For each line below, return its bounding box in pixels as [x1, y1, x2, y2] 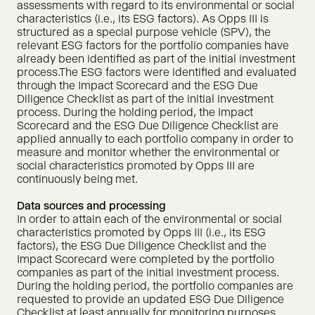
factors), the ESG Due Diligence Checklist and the [17, 239, 266, 252]
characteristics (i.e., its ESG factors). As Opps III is [17, 12, 269, 25]
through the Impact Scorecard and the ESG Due [17, 79, 258, 92]
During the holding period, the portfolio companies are [17, 279, 293, 292]
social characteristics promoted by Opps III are [17, 159, 255, 172]
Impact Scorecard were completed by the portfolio [17, 252, 274, 266]
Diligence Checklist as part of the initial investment [17, 92, 274, 105]
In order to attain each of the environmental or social [17, 212, 282, 226]
